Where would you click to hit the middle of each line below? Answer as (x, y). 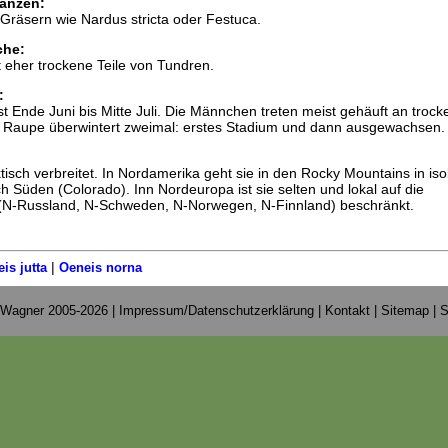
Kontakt (347, 310)
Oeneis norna (100, 267)
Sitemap (405, 310)
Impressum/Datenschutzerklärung (216, 310)
